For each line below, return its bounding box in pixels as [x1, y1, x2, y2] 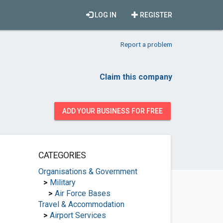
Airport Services [49, 211, 106, 220]
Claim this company [100, 72, 172, 82]
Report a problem [120, 40, 172, 48]
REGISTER [138, 11, 172, 19]
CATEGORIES [38, 150, 86, 160]
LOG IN [93, 11, 116, 19]
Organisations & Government [38, 167, 137, 176]
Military [49, 178, 76, 187]
